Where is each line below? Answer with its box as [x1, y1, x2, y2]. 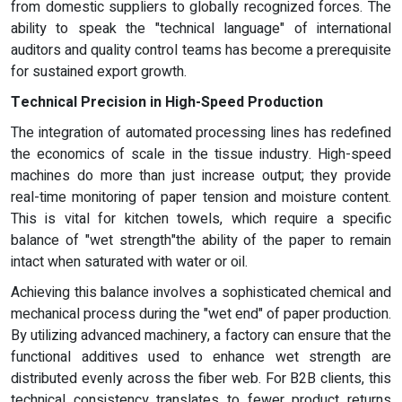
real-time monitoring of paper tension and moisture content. [11, 186, 391, 208]
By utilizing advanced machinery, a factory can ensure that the [11, 324, 391, 346]
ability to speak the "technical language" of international [11, 17, 391, 39]
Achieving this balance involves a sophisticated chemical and [11, 281, 391, 303]
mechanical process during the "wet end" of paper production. [11, 302, 391, 325]
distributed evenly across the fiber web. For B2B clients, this [11, 367, 391, 389]
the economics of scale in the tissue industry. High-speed [11, 143, 391, 165]
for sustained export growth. [11, 60, 187, 83]
